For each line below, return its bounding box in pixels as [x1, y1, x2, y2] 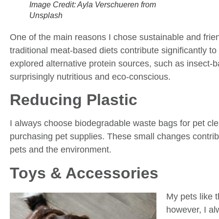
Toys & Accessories [10, 164, 158, 182]
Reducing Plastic [10, 91, 137, 109]
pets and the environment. [10, 145, 111, 155]
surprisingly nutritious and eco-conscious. [10, 71, 171, 82]
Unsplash [29, 11, 63, 20]
